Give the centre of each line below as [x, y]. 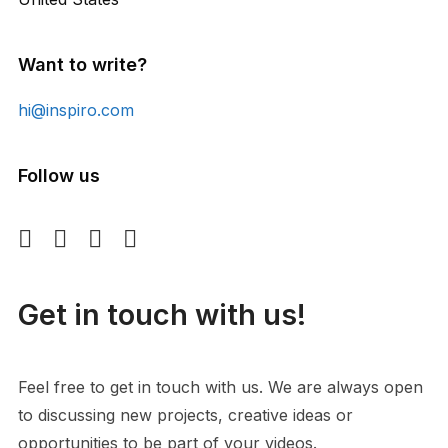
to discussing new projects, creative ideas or [185, 415]
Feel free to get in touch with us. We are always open [220, 387]
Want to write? [82, 64]
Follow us [58, 175]
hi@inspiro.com [75, 110]
